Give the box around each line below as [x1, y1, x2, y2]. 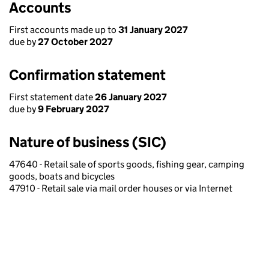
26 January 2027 [95, 91, 167, 103]
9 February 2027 [38, 103, 109, 115]
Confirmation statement [9, 66, 166, 83]
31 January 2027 [118, 24, 188, 35]
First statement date [9, 91, 95, 103]
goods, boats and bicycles [9, 171, 115, 182]
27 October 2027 [38, 36, 113, 47]
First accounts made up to [9, 24, 118, 35]
